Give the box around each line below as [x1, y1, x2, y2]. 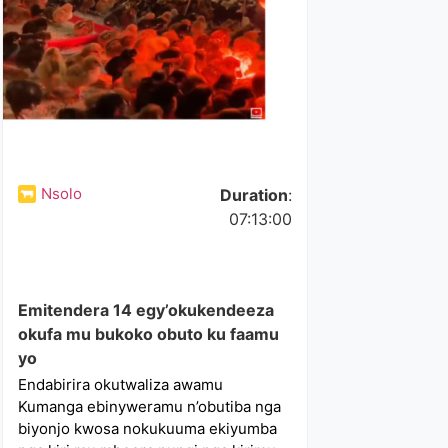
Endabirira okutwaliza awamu [18, 375, 224, 394]
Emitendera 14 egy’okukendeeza [18, 300, 275, 320]
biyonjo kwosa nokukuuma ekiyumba [18, 419, 278, 438]
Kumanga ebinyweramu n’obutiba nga [18, 397, 282, 416]
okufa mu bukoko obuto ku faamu [18, 324, 280, 344]
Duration [219, 185, 288, 205]
